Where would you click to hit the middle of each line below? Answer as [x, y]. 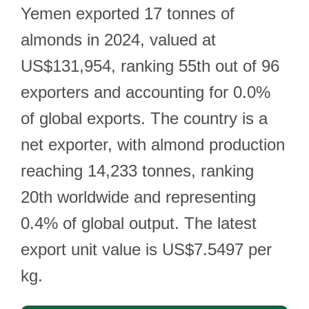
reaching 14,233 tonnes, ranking [137, 171]
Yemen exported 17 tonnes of [128, 13]
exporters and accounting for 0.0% [146, 92]
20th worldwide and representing [138, 197]
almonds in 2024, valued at [118, 40]
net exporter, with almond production [153, 144]
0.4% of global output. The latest [139, 223]
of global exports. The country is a [144, 118]
